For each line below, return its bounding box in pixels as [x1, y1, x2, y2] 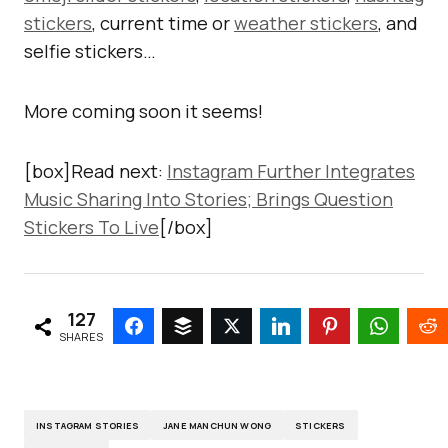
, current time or [92, 11, 234, 35]
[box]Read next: [24, 159, 167, 183]
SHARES [59, 328, 104, 344]
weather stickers [234, 11, 378, 35]
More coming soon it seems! [24, 99, 263, 123]
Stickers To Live [24, 215, 159, 239]
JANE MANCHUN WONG [163, 418, 272, 432]
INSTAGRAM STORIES [36, 418, 140, 432]
